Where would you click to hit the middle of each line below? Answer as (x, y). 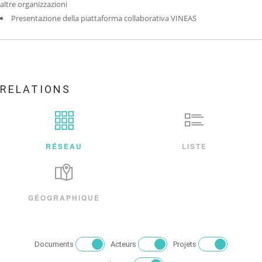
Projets (185, 244)
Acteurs (123, 244)
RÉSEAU (64, 146)
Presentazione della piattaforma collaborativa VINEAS (104, 18)
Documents (54, 244)
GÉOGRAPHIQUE (64, 198)
